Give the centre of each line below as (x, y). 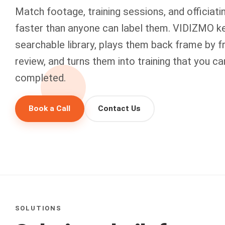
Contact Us (120, 109)
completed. (40, 78)
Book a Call (50, 109)
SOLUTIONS (38, 208)
